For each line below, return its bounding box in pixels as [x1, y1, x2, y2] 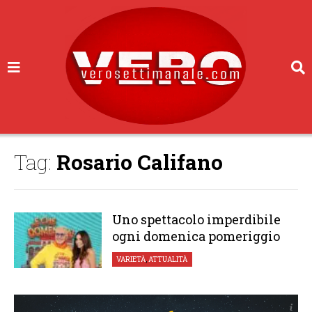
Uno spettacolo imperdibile [111, 211, 281, 228]
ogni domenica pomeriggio [111, 228, 280, 244]
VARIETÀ [116, 255, 146, 264]
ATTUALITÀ [148, 255, 188, 264]
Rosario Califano [56, 148, 223, 175]
